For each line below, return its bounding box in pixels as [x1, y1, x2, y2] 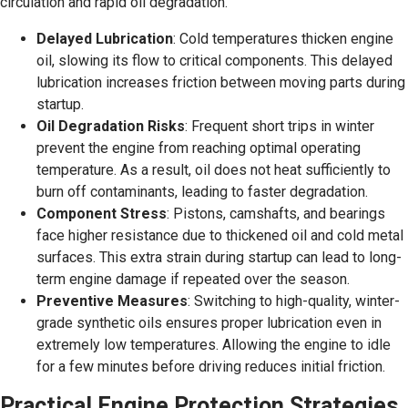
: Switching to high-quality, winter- [188, 292, 400, 310]
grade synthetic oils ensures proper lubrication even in [36, 314, 382, 331]
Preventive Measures [36, 292, 188, 310]
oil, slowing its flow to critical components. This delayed [36, 52, 393, 69]
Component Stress [36, 205, 167, 222]
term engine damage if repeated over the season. [36, 270, 350, 288]
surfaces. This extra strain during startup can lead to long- [36, 249, 402, 266]
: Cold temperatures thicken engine [173, 30, 393, 47]
